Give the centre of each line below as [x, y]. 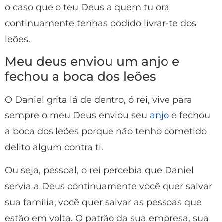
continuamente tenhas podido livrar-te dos [101, 24]
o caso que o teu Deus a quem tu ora [87, 8]
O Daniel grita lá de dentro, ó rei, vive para [99, 100]
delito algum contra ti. [54, 147]
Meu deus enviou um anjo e [92, 62]
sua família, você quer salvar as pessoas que [103, 202]
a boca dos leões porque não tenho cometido [106, 132]
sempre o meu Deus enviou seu [77, 116]
